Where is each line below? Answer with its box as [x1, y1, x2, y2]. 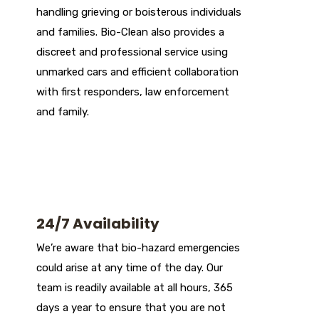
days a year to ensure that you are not [36, 301, 226, 315]
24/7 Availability [36, 214, 159, 234]
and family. [36, 105, 89, 119]
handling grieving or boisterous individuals [36, 6, 241, 19]
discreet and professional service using [36, 46, 228, 59]
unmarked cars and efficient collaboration [36, 66, 239, 79]
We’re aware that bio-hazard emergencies [36, 241, 240, 255]
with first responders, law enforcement [36, 85, 229, 99]
